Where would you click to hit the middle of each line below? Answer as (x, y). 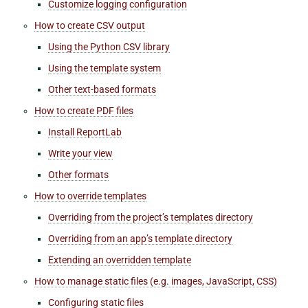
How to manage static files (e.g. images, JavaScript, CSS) (156, 281)
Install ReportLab (85, 132)
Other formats (78, 174)
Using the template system (104, 68)
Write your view (80, 153)
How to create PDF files (84, 110)
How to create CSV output (90, 25)
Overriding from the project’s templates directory (151, 217)
